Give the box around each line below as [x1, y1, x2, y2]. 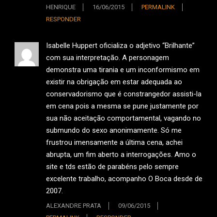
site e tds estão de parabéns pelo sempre [46, 162, 179, 171]
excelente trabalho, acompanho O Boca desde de [46, 174, 202, 184]
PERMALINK [141, 3, 175, 11]
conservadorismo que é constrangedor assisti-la [46, 90, 201, 99]
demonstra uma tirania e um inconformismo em [46, 65, 200, 75]
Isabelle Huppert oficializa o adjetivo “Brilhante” [46, 41, 195, 50]
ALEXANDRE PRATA [46, 201, 101, 209]
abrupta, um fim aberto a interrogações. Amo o [46, 150, 196, 159]
